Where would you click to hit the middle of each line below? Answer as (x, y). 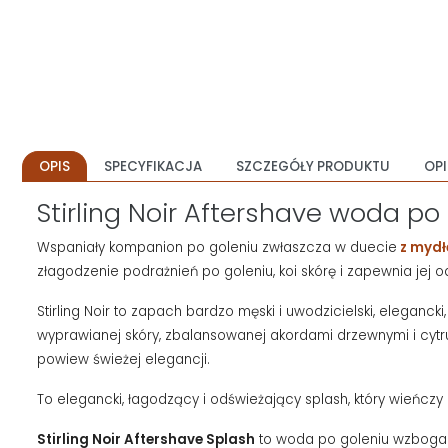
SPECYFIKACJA (153, 167)
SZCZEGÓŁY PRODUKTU (313, 167)
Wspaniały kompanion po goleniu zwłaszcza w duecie (217, 248)
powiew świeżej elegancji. (123, 360)
